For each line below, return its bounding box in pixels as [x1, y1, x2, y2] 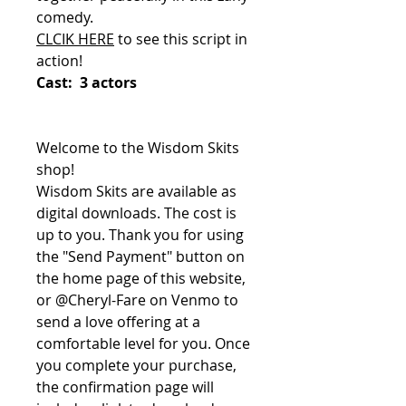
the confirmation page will [36, 376, 214, 397]
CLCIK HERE [36, 28, 114, 49]
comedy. [36, 6, 93, 27]
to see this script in [114, 28, 247, 49]
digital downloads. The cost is [36, 202, 237, 223]
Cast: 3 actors [36, 72, 137, 92]
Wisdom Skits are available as [36, 180, 237, 201]
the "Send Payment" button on [36, 246, 245, 266]
